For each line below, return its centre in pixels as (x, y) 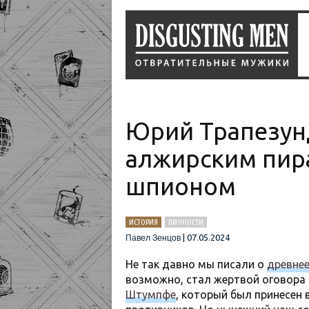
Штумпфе (151, 295)
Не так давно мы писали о (196, 264)
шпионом (181, 186)
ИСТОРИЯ (143, 222)
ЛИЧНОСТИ (186, 222)
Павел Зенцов (153, 238)
